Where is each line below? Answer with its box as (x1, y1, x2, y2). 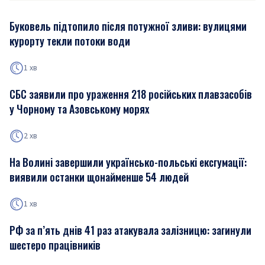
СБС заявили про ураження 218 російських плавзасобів (9, 86, 252, 102)
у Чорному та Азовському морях (9, 101, 149, 117)
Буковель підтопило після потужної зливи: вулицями (9, 18, 247, 34)
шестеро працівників (9, 237, 101, 253)
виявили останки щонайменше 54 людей (9, 169, 189, 185)
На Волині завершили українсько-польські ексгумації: (9, 154, 247, 170)
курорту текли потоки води (9, 33, 130, 49)
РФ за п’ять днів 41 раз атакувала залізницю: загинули (9, 222, 251, 238)
